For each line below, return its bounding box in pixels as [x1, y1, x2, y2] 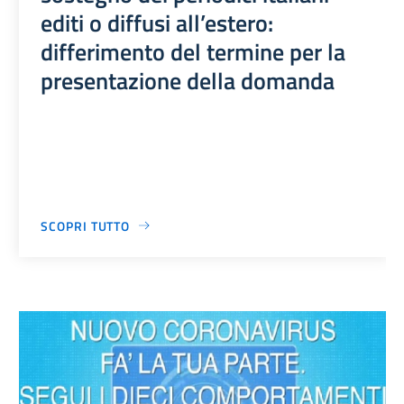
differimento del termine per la [41, 32, 346, 69]
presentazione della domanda [41, 61, 335, 98]
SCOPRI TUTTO [41, 216, 131, 235]
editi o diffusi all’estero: [41, 4, 274, 41]
